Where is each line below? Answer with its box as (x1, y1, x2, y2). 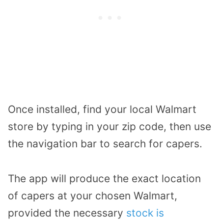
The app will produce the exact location (8, 172, 201, 185)
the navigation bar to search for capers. (8, 137, 202, 150)
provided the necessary (8, 206, 126, 219)
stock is (126, 206, 164, 219)
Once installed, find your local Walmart (8, 103, 196, 115)
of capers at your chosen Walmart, (8, 189, 177, 202)
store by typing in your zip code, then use (8, 120, 211, 133)
